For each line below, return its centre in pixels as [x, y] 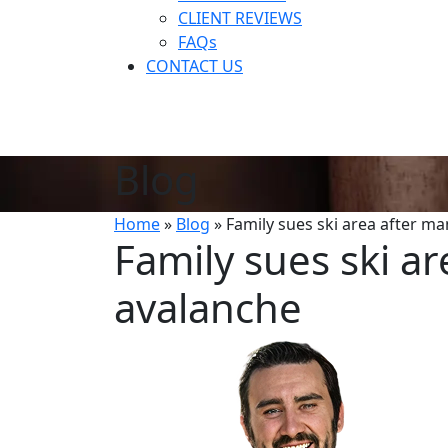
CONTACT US [194, 66]
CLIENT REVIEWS [240, 18]
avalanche [208, 308]
